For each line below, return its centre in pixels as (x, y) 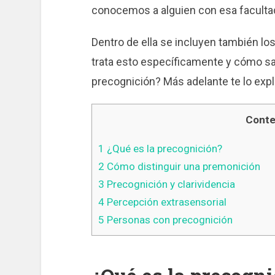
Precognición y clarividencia (169, 184)
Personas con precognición (168, 220)
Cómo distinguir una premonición (182, 167)
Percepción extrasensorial (165, 202)
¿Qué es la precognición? (163, 149)
